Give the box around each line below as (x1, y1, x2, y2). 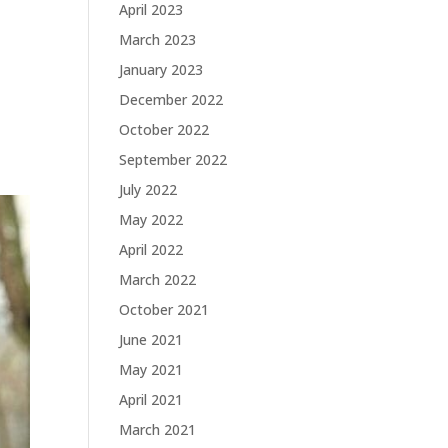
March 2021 (119, 420, 197, 440)
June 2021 (119, 330, 184, 350)
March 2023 (119, 30, 197, 50)
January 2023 (119, 60, 204, 80)
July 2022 (119, 180, 178, 200)
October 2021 (119, 300, 210, 320)
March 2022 (119, 270, 197, 290)
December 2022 (119, 90, 224, 110)
